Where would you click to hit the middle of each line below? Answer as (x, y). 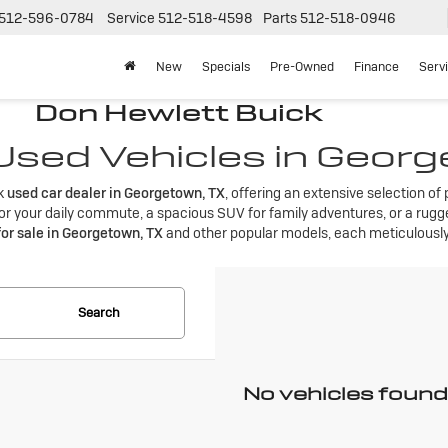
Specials (226, 67)
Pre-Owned (302, 67)
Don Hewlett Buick (179, 112)
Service (131, 18)
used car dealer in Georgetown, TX (116, 193)
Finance (376, 67)
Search (99, 312)
